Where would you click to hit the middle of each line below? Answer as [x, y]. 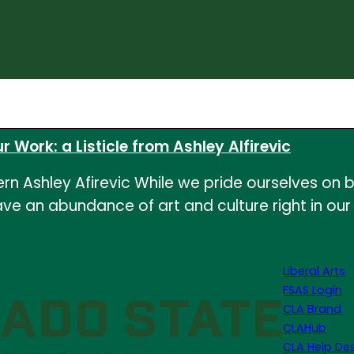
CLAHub [305, 328]
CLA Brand [313, 309]
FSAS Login [313, 290]
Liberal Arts [314, 271]
